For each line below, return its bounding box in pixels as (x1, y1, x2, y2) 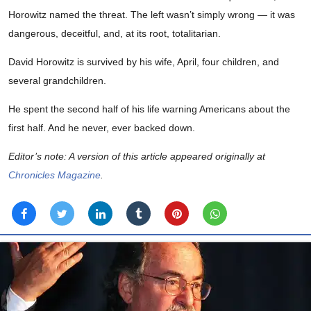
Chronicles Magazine (8, 169, 101, 181)
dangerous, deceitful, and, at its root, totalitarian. (8, 28, 221, 40)
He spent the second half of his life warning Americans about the (8, 103, 290, 115)
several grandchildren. (8, 75, 106, 87)
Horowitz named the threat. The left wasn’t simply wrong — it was (8, 9, 295, 21)
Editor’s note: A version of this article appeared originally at (8, 151, 265, 162)
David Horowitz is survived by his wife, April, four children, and (8, 56, 279, 68)
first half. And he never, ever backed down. (8, 122, 195, 134)
